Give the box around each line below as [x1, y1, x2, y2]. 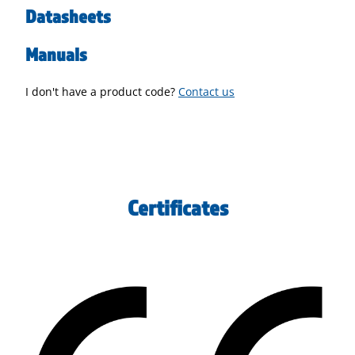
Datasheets [25, 4, 111, 27]
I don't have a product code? [25, 83, 178, 99]
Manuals [25, 42, 87, 65]
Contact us [178, 83, 235, 99]
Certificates [127, 194, 228, 220]
